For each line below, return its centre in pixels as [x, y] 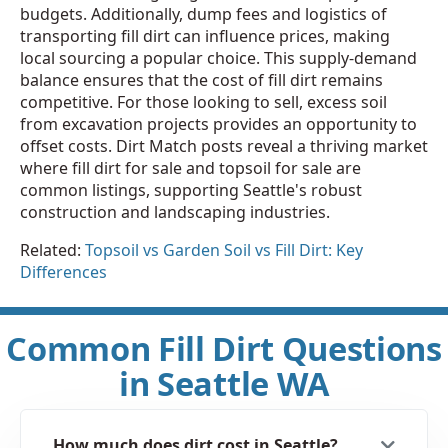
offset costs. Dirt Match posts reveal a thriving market [224, 146]
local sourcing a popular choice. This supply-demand [218, 58]
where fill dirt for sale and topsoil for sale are [190, 168]
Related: [52, 250]
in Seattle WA [224, 384]
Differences [63, 272]
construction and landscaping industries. [175, 212]
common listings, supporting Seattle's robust [191, 190]
